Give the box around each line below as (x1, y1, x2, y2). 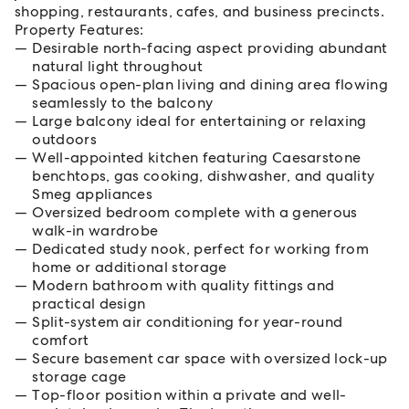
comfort (32, 330, 89, 350)
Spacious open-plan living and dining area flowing (32, 75, 389, 94)
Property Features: (15, 20, 144, 39)
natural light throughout (32, 57, 204, 76)
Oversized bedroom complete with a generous (32, 203, 358, 222)
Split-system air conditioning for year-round (32, 312, 343, 331)
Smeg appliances (32, 184, 153, 204)
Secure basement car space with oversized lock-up (32, 349, 388, 368)
